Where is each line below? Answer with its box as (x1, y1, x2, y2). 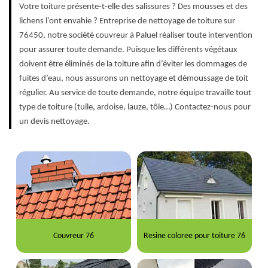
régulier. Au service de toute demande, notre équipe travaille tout (19, 88, 251, 98)
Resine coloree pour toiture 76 (144, 231, 246, 240)
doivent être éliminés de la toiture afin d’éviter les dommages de (19, 59, 247, 69)
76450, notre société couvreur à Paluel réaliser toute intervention (19, 31, 252, 40)
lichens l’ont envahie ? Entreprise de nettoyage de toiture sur (19, 16, 235, 26)
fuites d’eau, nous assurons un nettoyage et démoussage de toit (19, 74, 248, 83)
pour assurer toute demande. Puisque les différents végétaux (19, 45, 237, 54)
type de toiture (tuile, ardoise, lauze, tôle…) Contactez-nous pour (19, 102, 251, 112)
